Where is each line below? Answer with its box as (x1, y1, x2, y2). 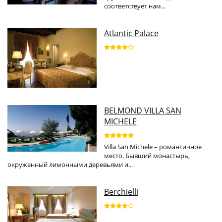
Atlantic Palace (104, 28, 159, 39)
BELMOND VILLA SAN (104, 105, 181, 116)
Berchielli (104, 186, 138, 198)
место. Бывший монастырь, (104, 151, 190, 161)
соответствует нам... (104, 1, 166, 11)
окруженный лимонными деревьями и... (7, 160, 133, 169)
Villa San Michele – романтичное (104, 142, 202, 152)
